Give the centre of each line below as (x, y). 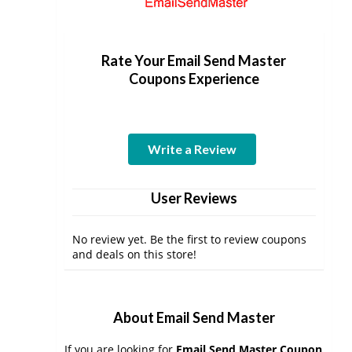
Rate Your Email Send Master (194, 60)
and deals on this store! (134, 254)
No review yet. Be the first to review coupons (189, 239)
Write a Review (192, 149)
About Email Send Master (194, 317)
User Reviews (194, 198)
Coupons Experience (194, 79)
